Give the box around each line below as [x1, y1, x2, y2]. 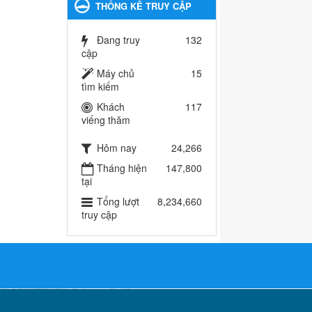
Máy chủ [97, 66, 134, 81]
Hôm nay [97, 141, 136, 155]
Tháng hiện [97, 161, 147, 175]
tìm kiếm [81, 79, 119, 94]
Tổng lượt [97, 194, 139, 209]
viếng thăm [81, 113, 130, 127]
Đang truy [97, 33, 140, 47]
